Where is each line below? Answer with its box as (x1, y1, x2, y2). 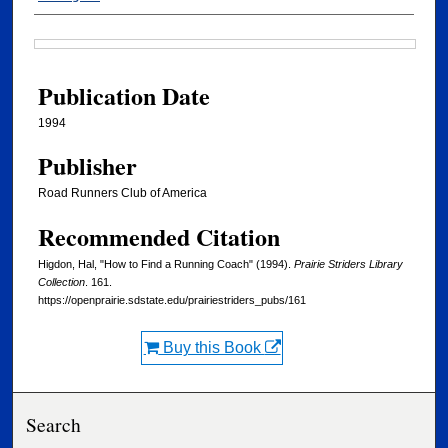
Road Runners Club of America (38, 186, 207, 201)
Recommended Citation (38, 218, 280, 254)
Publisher (38, 148, 137, 184)
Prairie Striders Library (294, 257, 403, 270)
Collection (38, 275, 85, 288)
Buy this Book (158, 338, 265, 356)
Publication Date (38, 78, 210, 114)
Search (26, 410, 82, 437)
